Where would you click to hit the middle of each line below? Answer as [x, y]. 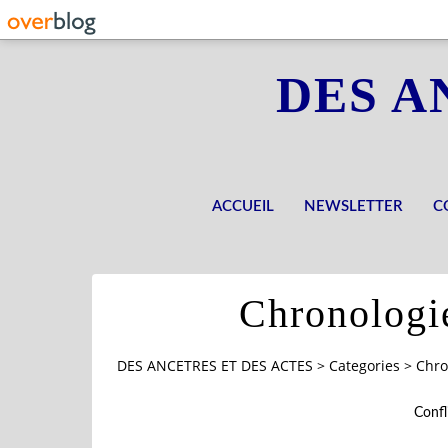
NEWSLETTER [353, 206]
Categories [364, 366]
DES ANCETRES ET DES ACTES [215, 366]
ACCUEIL [243, 206]
